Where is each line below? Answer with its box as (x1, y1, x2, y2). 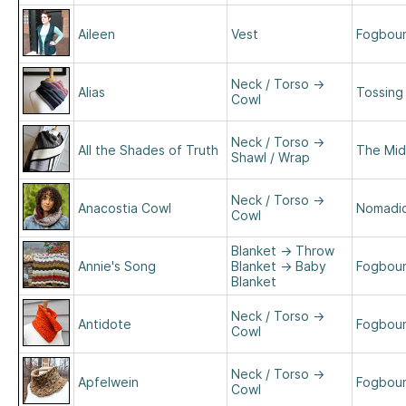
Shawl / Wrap (231, 150, 310, 165)
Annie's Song (78, 258, 156, 274)
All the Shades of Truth (78, 142, 218, 158)
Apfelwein (78, 374, 139, 390)
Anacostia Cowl (78, 200, 171, 216)
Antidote (78, 316, 131, 332)
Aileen (78, 26, 115, 42)
